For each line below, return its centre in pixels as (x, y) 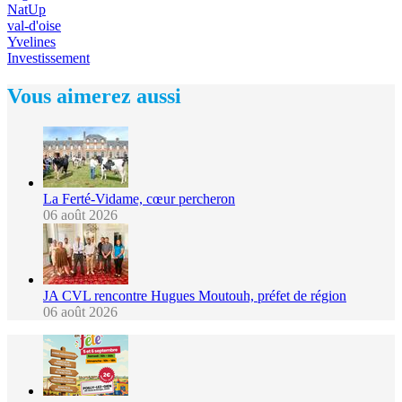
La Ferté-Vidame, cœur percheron (139, 198)
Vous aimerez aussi (94, 96)
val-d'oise (34, 26)
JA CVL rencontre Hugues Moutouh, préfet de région (195, 295)
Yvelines (31, 42)
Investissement (48, 58)
